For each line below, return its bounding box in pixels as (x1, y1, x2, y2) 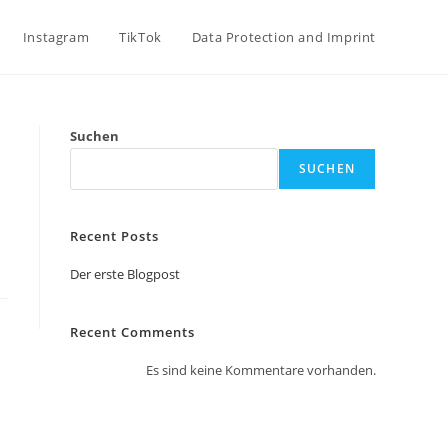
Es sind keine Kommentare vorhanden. (146, 361, 376, 379)
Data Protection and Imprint (191, 28, 376, 46)
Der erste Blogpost (70, 265, 180, 283)
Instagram (22, 28, 90, 46)
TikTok (119, 28, 162, 46)
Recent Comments (70, 323, 195, 341)
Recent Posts (70, 227, 159, 245)
